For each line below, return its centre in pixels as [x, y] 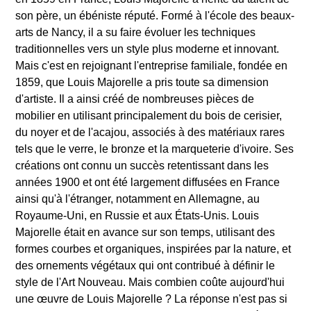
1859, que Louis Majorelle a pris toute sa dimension [142, 83]
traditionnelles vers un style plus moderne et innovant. [148, 49]
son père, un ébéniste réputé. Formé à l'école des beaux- [155, 16]
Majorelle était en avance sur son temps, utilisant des [145, 233]
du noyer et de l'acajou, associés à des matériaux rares [150, 133]
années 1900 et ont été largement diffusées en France [148, 183]
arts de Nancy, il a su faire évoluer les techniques [136, 33]
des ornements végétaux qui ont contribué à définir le [145, 266]
